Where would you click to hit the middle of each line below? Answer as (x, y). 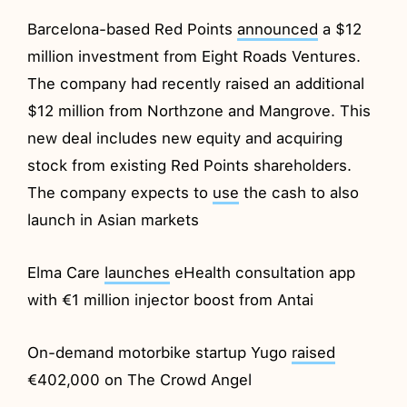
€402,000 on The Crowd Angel (140, 379)
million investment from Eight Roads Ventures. (194, 56)
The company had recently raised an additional (196, 83)
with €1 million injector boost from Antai (171, 299)
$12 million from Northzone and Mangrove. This (199, 110)
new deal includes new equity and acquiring (185, 138)
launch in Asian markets (114, 219)
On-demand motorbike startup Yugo (160, 352)
